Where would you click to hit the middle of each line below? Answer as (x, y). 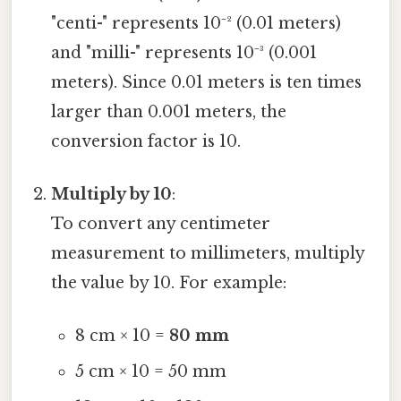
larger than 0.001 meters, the (169, 111)
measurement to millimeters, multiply (208, 254)
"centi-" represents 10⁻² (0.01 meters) (196, 23)
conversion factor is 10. (146, 141)
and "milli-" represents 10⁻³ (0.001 (184, 52)
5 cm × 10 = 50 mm (150, 372)
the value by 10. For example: (169, 283)
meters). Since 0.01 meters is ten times (207, 82)
